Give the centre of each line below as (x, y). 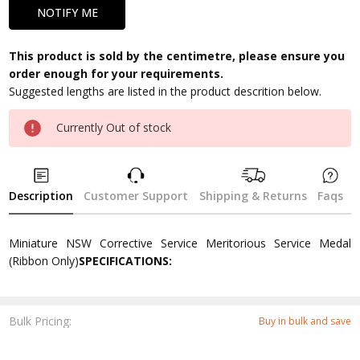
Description (41, 195)
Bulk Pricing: (41, 321)
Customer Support (136, 195)
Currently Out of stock (114, 127)
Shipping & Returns (253, 195)
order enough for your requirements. (117, 74)
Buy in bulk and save (305, 321)
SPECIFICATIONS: (126, 260)
